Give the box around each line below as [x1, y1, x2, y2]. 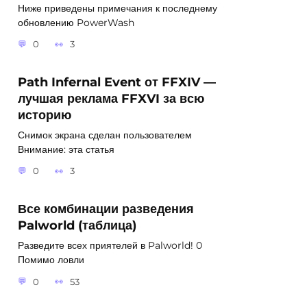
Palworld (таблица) [18, 218, 136, 233]
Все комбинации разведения [18, 201, 194, 217]
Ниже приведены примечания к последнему [18, 1, 217, 14]
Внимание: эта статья [18, 143, 114, 156]
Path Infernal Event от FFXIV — [18, 74, 216, 89]
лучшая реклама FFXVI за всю [18, 90, 204, 106]
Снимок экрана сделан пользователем [18, 128, 192, 141]
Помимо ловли [18, 254, 84, 267]
